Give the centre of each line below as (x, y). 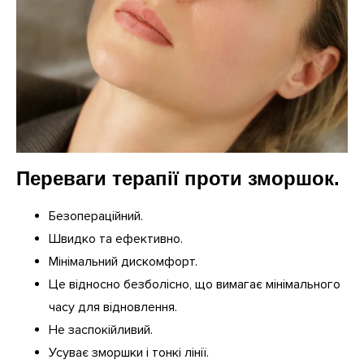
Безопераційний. (96, 217)
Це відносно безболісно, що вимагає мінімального (195, 285)
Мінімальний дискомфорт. (123, 262)
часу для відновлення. (113, 308)
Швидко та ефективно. (116, 239)
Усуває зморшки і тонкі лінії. (129, 353)
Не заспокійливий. (101, 330)
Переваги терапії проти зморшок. (178, 179)
